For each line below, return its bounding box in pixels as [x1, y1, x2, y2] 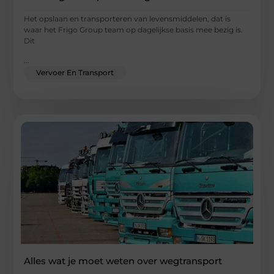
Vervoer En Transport [36, 67, 114, 77]
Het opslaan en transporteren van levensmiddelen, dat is [24, 13, 231, 23]
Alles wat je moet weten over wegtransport [24, 254, 223, 267]
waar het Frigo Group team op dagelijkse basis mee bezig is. [24, 24, 243, 34]
